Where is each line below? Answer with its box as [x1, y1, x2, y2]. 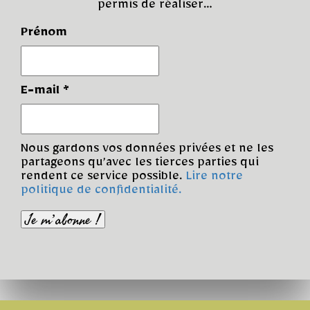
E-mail [21, 86, 63, 100]
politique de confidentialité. [21, 185, 181, 200]
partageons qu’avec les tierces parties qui [21, 158, 259, 172]
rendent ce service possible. [21, 172, 185, 186]
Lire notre [185, 172, 243, 186]
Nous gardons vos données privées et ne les [21, 144, 273, 158]
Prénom [21, 28, 67, 42]
